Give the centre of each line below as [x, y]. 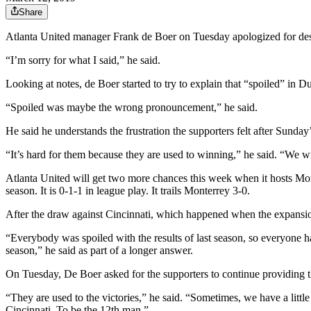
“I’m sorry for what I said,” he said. [83, 60]
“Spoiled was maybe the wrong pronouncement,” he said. [132, 108]
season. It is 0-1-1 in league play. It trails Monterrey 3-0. [128, 191]
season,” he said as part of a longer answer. [99, 251]
